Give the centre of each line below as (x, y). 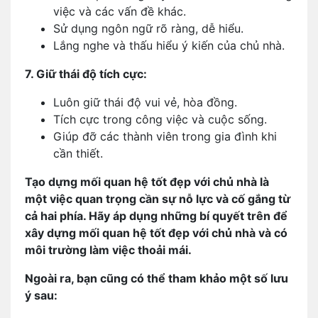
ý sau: (41, 295)
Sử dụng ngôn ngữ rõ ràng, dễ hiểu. (148, 28)
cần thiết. (78, 153)
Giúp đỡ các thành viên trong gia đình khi (165, 136)
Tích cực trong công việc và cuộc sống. (160, 119)
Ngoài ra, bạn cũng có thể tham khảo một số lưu (157, 278)
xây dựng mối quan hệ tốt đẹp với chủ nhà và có (156, 233)
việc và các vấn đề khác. (120, 11)
